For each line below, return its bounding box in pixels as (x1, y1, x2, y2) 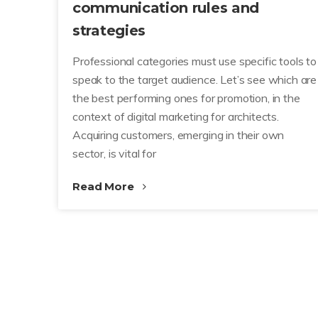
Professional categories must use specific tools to (72, 54, 317, 69)
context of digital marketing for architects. (72, 109, 279, 124)
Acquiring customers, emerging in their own (72, 128, 285, 143)
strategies (72, 22, 146, 40)
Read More (72, 180, 137, 194)
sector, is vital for (72, 146, 156, 161)
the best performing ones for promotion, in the (72, 91, 300, 106)
